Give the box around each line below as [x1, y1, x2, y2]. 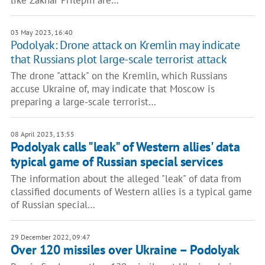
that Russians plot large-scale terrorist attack [10, 51, 227, 67]
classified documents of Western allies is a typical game [10, 185, 252, 198]
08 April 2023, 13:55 [10, 130, 75, 138]
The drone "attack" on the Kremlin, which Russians [10, 69, 227, 82]
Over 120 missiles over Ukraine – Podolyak [10, 241, 240, 258]
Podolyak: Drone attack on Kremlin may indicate [10, 37, 240, 53]
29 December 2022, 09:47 [10, 232, 91, 241]
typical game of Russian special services [10, 153, 223, 170]
